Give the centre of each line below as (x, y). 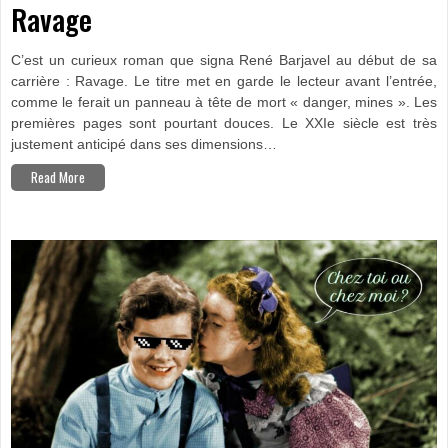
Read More (58, 177)
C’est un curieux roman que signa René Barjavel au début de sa (224, 61)
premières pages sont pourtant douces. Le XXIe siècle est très (224, 124)
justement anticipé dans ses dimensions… (144, 145)
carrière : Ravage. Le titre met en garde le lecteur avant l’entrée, (224, 82)
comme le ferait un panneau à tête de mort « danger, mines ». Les (224, 103)
